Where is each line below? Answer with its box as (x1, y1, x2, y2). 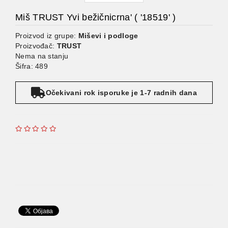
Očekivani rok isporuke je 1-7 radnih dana (45, 89, 197, 97)
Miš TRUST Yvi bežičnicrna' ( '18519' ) (15, 12, 176, 22)
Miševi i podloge (78, 32, 138, 40)
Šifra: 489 (15, 62, 48, 70)
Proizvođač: (15, 42, 57, 50)
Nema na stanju (15, 52, 69, 60)
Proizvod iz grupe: (15, 32, 78, 40)
